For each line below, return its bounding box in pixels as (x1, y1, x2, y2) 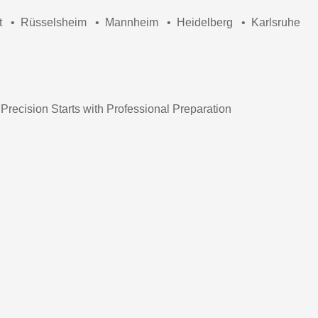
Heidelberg (177, 16, 233, 28)
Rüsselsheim (21, 16, 87, 28)
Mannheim (105, 16, 158, 28)
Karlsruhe (251, 16, 300, 28)
